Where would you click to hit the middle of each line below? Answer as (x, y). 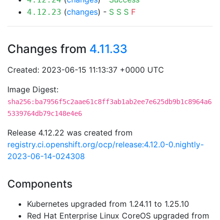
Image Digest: (33, 89)
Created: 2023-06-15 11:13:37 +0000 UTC (86, 70)
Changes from (48, 49)
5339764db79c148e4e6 (45, 113)
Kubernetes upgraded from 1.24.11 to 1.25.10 (108, 204)
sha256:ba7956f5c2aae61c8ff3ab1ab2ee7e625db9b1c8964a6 (110, 102)
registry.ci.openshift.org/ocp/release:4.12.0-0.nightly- (106, 144)
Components (40, 184)
